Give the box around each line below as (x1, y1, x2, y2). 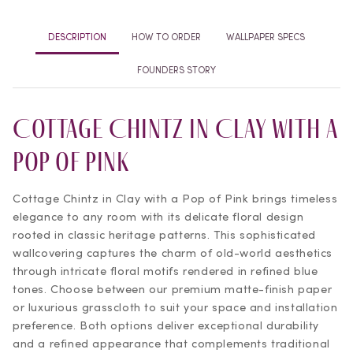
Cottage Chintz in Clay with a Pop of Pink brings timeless (13, 191, 338, 206)
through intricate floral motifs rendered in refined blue (13, 263, 318, 279)
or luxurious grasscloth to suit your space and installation (13, 299, 338, 315)
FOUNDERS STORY (137, 64, 216, 76)
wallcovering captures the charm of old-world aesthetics (13, 245, 333, 261)
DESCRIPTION (48, 31, 106, 43)
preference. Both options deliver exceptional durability (13, 318, 320, 333)
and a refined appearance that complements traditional (13, 336, 330, 351)
